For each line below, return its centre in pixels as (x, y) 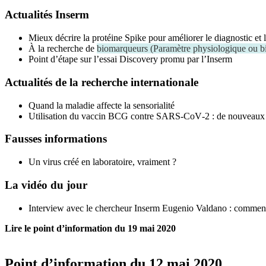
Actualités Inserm (47, 15)
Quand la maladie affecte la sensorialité (102, 105)
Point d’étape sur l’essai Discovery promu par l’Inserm (130, 59)
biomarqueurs (122, 49)
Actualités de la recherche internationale (102, 82)
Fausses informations (56, 139)
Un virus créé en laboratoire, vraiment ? (102, 162)
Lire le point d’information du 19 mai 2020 (90, 228)
